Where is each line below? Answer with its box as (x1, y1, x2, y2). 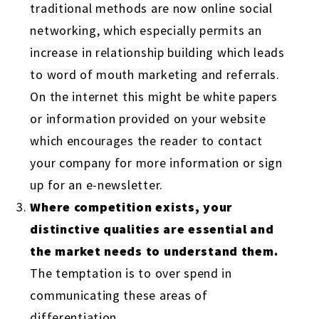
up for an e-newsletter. (30, 177, 163, 194)
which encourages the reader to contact (30, 132, 263, 150)
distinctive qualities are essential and (30, 221, 274, 238)
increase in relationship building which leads (30, 44, 285, 61)
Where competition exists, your (30, 199, 234, 216)
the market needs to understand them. (30, 243, 278, 260)
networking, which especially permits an (30, 22, 262, 39)
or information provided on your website (30, 110, 266, 127)
